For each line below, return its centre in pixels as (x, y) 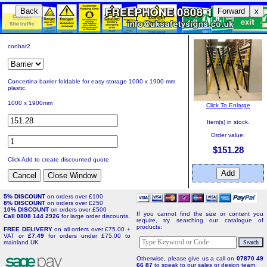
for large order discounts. (96, 216)
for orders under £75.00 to (87, 236)
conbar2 (19, 46)
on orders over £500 (79, 209)
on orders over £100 (75, 196)
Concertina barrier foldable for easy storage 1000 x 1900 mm (91, 81)
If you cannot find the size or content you (200, 213)
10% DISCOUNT (27, 209)
